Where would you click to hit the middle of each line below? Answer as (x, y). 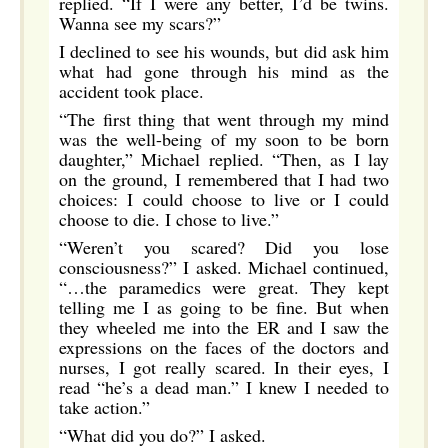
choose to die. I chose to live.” (169, 219)
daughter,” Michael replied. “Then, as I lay (224, 159)
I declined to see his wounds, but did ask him (224, 51)
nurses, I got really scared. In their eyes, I (224, 367)
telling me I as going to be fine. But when (224, 307)
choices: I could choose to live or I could (224, 199)
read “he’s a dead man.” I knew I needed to (224, 387)
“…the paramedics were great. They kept (224, 287)
